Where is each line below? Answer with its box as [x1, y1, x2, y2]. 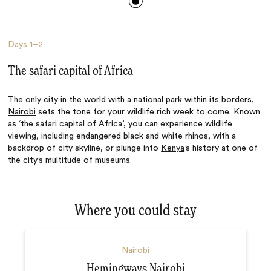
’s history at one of [184, 143, 258, 152]
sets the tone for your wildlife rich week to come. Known [36, 107, 261, 116]
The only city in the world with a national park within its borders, [8, 95, 255, 104]
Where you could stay [74, 203, 197, 219]
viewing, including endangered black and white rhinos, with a [8, 131, 237, 140]
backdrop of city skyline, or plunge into [8, 143, 162, 152]
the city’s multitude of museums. [8, 155, 132, 165]
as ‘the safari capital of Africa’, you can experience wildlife [8, 119, 233, 128]
